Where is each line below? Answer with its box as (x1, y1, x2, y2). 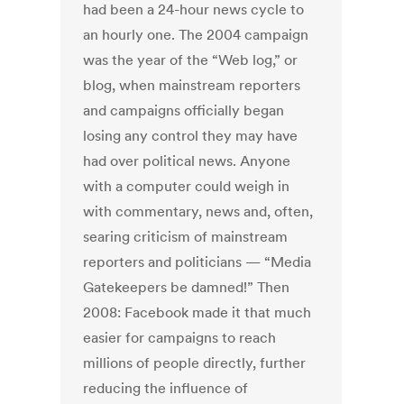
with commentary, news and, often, (83, 202, 314, 221)
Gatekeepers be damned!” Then (83, 278, 290, 297)
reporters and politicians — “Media (83, 252, 312, 271)
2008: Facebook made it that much (83, 303, 312, 322)
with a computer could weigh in (83, 177, 290, 196)
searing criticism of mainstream (83, 227, 289, 246)
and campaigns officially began (83, 101, 285, 120)
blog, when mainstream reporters (83, 76, 301, 95)
